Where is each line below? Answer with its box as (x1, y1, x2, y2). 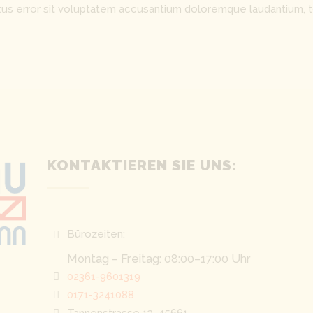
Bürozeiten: (66, 228, 125, 241)
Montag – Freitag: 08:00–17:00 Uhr (66, 251, 251, 265)
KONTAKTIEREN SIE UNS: (47, 156, 238, 174)
